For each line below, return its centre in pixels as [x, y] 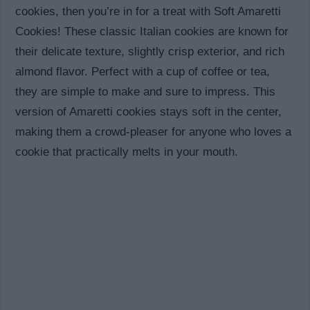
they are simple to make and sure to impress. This [146, 92]
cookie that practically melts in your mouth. [127, 152]
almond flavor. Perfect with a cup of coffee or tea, [143, 72]
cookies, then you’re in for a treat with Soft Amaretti [148, 12]
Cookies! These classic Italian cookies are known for [152, 32]
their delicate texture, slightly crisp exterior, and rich [150, 52]
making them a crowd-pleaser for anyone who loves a [154, 132]
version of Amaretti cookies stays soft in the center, [149, 112]
